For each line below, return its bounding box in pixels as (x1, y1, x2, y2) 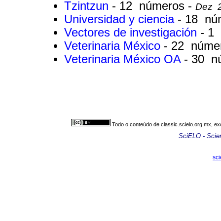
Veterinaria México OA (64, 53, 184, 66)
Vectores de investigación (64, 26, 200, 39)
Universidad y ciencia (64, 13, 178, 26)
